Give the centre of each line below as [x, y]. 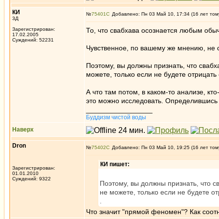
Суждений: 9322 [32, 179]
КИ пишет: [115, 164]
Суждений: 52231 [33, 40]
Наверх [23, 130]
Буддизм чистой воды [116, 117]
